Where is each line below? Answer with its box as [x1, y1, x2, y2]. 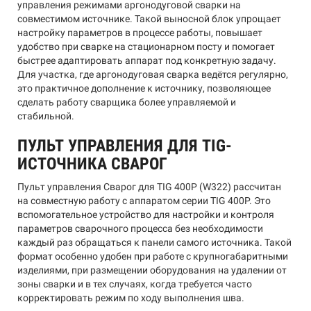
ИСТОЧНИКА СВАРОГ [17, 154, 167, 174]
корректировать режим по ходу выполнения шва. [17, 292, 244, 303]
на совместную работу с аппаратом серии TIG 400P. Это [17, 195, 271, 206]
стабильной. [17, 110, 74, 121]
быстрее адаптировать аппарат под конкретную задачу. [17, 55, 276, 66]
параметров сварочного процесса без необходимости [17, 223, 263, 234]
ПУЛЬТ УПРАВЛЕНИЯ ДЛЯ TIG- [17, 136, 232, 155]
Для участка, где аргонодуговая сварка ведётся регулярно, [17, 69, 288, 80]
